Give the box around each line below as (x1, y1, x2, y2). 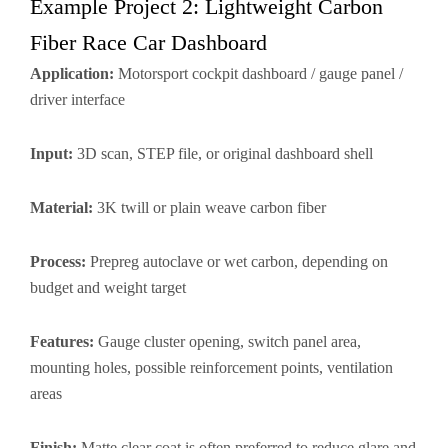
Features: (30, 333, 94, 350)
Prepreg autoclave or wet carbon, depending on (86, 253, 388, 270)
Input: (30, 145, 73, 162)
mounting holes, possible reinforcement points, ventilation (30, 359, 393, 376)
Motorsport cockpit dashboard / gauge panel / (114, 65, 403, 82)
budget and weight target (30, 279, 186, 296)
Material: (30, 199, 93, 216)
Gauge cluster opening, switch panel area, (94, 333, 361, 350)
